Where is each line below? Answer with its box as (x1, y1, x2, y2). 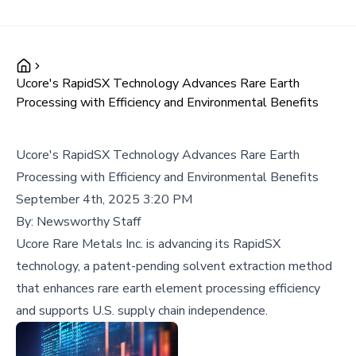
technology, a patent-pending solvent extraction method (16, 257, 332, 275)
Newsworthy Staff (37, 213, 141, 230)
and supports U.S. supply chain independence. (16, 302, 268, 319)
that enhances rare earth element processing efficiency (16, 280, 320, 297)
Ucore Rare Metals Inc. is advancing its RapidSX (16, 235, 281, 253)
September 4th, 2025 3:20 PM (16, 191, 192, 208)
